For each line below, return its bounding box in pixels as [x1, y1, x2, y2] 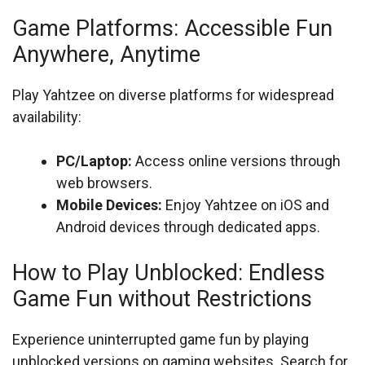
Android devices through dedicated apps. [56, 218, 320, 235]
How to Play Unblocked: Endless [12, 260, 325, 286]
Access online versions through [132, 152, 341, 169]
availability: [12, 108, 81, 125]
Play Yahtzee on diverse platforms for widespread [12, 86, 334, 103]
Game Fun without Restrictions [12, 286, 312, 312]
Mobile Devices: [56, 196, 162, 213]
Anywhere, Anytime [12, 42, 200, 68]
